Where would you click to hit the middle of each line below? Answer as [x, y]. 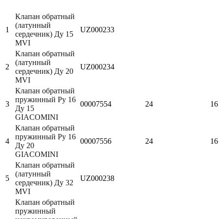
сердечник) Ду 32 [44, 182]
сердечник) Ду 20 [44, 71]
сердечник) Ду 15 [44, 34]
